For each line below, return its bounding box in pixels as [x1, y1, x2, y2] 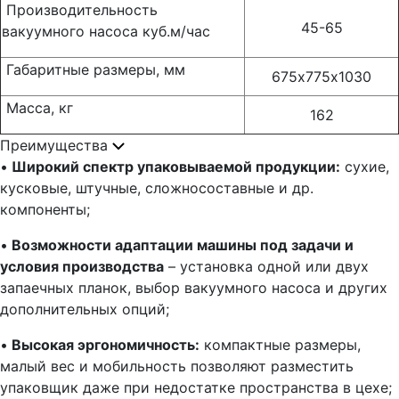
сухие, [340, 158, 389, 175]
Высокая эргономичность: [8, 336, 199, 354]
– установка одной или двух [164, 257, 369, 275]
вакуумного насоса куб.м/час [2, 22, 210, 40]
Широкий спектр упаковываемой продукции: [8, 158, 340, 175]
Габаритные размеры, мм [2, 61, 185, 78]
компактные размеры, [199, 336, 361, 354]
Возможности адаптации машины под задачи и [8, 236, 354, 254]
